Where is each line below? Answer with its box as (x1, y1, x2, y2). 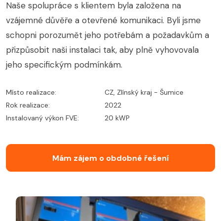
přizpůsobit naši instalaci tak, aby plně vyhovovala (6, 44, 199, 56)
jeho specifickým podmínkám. (6, 59, 122, 71)
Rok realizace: (6, 101, 50, 110)
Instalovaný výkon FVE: (6, 113, 79, 123)
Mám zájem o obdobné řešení (52, 153, 169, 164)
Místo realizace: (6, 88, 56, 97)
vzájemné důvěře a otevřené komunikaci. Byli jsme (6, 15, 201, 26)
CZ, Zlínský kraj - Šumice (105, 88, 184, 97)
